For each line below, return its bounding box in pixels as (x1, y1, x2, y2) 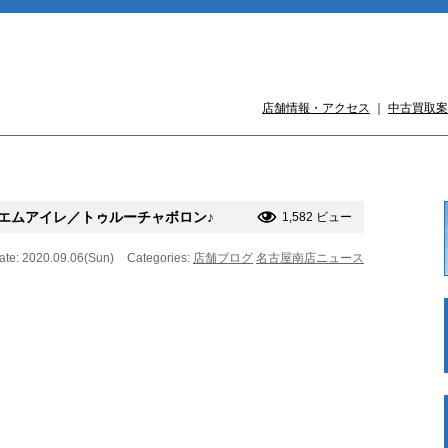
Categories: (127, 251, 193, 265)
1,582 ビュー (282, 209, 352, 224)
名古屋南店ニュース (256, 251, 364, 265)
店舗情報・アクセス (262, 101, 370, 115)
